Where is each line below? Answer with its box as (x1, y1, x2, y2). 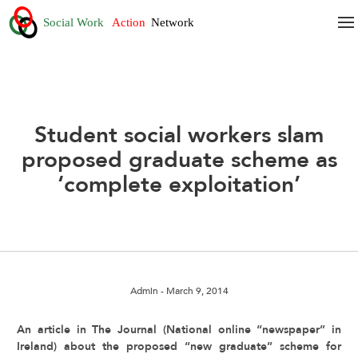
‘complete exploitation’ (58, 169, 300, 200)
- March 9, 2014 (157, 284, 229, 297)
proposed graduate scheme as (21, 145, 337, 175)
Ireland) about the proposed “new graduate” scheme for (17, 339, 341, 354)
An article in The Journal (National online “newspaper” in (17, 322, 341, 337)
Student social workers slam (34, 120, 324, 150)
